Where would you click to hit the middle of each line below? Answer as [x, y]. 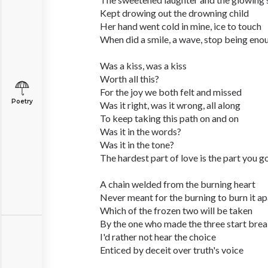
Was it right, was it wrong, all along [170, 105]
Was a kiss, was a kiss [143, 66]
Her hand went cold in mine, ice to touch [181, 26]
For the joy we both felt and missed [171, 92]
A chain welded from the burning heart [178, 184]
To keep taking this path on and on [169, 118]
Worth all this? [130, 79]
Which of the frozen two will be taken [176, 210]
